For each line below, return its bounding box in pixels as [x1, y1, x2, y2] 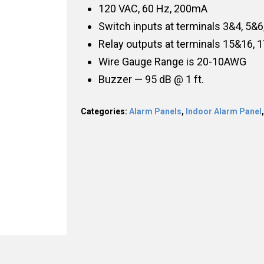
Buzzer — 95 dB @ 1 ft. [98, 72, 204, 85]
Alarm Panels [128, 106, 181, 116]
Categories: [80, 106, 129, 116]
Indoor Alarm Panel [185, 106, 262, 116]
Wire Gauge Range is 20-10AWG [98, 55, 246, 68]
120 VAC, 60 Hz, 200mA [98, 2, 207, 15]
